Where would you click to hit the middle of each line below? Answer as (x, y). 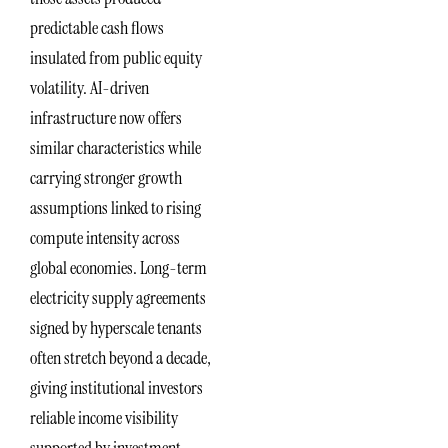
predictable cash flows (97, 27)
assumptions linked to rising (115, 207)
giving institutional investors (116, 387)
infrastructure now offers (106, 117)
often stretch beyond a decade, (120, 357)
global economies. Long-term (118, 267)
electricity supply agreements (118, 297)
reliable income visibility (104, 417)
